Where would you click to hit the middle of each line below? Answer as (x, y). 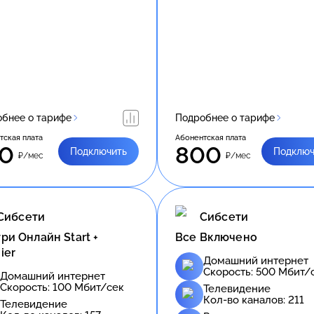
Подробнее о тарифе (225, 117)
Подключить (98, 151)
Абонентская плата (211, 137)
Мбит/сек (98, 287)
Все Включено (216, 237)
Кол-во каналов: (246, 300)
